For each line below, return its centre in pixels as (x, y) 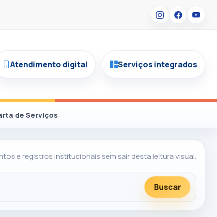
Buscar (167, 187)
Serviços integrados (157, 65)
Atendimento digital (49, 65)
